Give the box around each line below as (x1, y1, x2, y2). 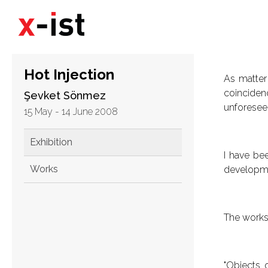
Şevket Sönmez (24, 89, 106, 102)
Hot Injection (24, 66, 114, 83)
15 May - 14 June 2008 (24, 106, 118, 117)
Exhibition (30, 136, 72, 148)
